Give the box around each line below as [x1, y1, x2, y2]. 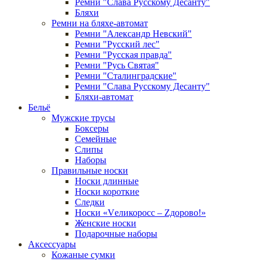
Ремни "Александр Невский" [75, 28, 192, 39]
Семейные [75, 133, 116, 144]
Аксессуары [28, 239, 76, 249]
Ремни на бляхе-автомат [51, 18, 148, 28]
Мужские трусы [51, 112, 115, 123]
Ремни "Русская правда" [75, 49, 172, 60]
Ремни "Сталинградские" [75, 70, 177, 81]
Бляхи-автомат [75, 91, 133, 102]
